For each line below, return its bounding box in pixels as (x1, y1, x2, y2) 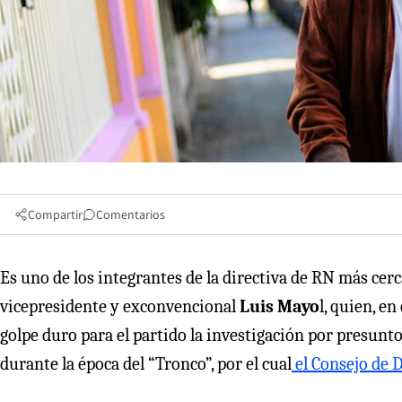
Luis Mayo (240, 295, 319, 317)
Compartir (28, 205, 83, 223)
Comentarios (96, 205, 165, 223)
